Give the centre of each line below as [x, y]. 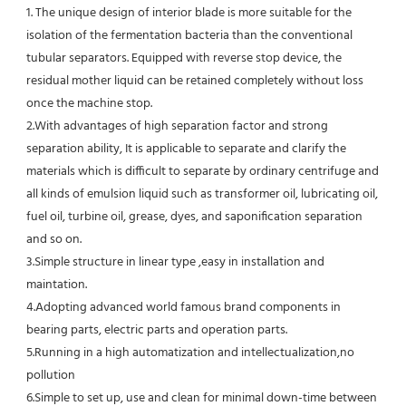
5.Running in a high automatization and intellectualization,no [190, 353]
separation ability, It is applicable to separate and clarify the [186, 150]
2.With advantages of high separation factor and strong [177, 127]
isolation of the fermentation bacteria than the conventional [189, 36]
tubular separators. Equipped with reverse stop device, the [184, 59]
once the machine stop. [89, 104]
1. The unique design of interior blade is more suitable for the [189, 14]
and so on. [54, 240]
